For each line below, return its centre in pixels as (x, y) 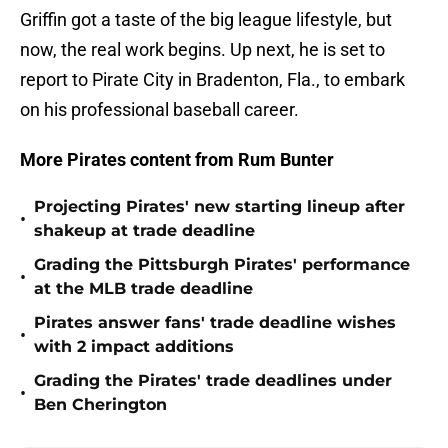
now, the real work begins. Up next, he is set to (202, 50)
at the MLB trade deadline (143, 289)
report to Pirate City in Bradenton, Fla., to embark (212, 80)
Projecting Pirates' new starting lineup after (219, 207)
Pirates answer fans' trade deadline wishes (215, 323)
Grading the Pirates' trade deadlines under (213, 381)
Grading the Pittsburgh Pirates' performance (222, 265)
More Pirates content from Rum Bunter (177, 160)
